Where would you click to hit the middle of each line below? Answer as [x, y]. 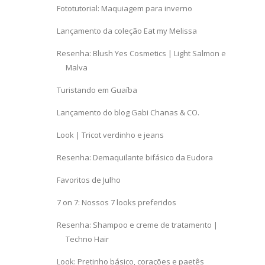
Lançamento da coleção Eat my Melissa [127, 31]
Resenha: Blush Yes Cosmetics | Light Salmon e [142, 54]
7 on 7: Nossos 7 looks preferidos [117, 203]
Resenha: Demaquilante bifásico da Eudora [135, 158]
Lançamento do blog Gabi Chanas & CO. [128, 113]
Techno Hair [88, 239]
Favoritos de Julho [89, 180]
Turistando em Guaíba [97, 90]
